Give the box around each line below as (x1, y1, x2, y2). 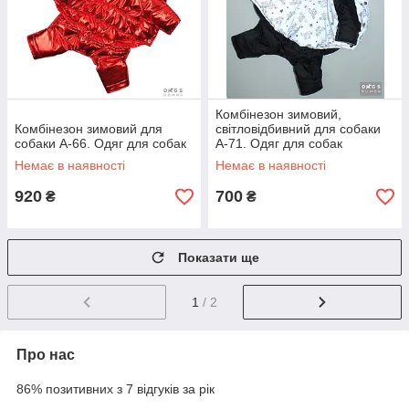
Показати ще (178, 250, 259, 265)
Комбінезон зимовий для (15, 121, 163, 136)
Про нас (16, 346, 75, 362)
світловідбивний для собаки (215, 121, 381, 136)
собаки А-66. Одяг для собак (15, 136, 186, 151)
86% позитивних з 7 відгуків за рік (16, 381, 215, 396)
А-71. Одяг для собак (215, 136, 342, 151)
